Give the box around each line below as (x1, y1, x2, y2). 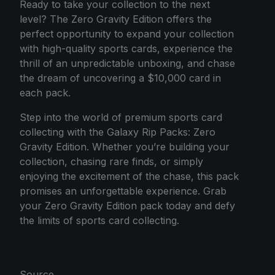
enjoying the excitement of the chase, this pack (20, 170, 239, 182)
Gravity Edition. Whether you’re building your (20, 141, 230, 153)
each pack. (20, 87, 71, 99)
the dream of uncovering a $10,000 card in (20, 72, 221, 84)
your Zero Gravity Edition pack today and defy (20, 199, 235, 212)
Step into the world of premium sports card (20, 111, 222, 123)
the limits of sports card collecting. (20, 214, 179, 227)
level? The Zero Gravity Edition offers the (20, 13, 212, 25)
